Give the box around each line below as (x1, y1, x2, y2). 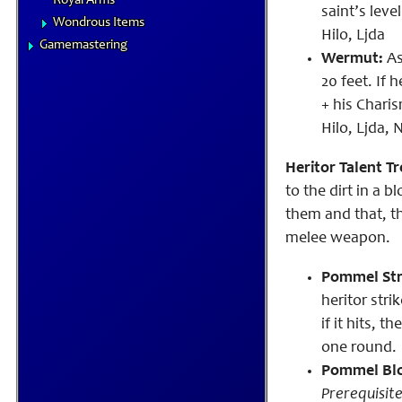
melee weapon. (285, 231, 390, 247)
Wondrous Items (53, 16, 144, 30)
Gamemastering (39, 39, 127, 52)
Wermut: (321, 51, 383, 67)
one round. (321, 340, 397, 356)
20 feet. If (321, 74, 389, 91)
